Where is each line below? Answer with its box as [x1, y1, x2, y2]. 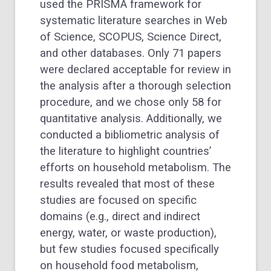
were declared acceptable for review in [40, 62, 231, 76]
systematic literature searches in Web [40, 13, 227, 27]
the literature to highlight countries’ [40, 144, 211, 158]
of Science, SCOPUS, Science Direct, [40, 30, 221, 44]
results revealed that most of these [40, 177, 215, 191]
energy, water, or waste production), [40, 226, 217, 240]
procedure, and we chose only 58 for [40, 95, 221, 109]
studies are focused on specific [40, 193, 197, 207]
